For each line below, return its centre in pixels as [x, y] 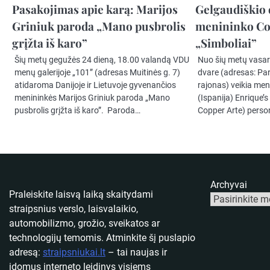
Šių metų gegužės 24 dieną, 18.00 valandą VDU [102, 60]
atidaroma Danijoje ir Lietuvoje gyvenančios [95, 85]
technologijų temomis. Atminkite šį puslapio [102, 238]
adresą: [26, 253]
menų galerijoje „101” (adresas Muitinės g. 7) [97, 73]
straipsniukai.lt [74, 253]
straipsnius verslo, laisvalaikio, [74, 209]
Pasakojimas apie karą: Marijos [95, 9]
